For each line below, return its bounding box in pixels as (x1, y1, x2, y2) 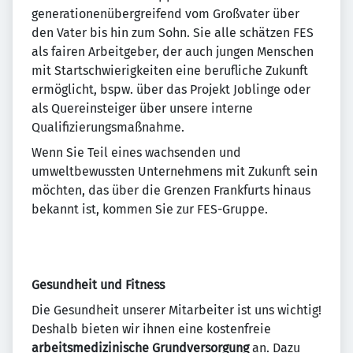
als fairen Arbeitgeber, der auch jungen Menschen (32, 44, 314, 59)
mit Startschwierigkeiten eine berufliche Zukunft (32, 63, 308, 78)
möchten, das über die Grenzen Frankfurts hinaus (32, 183, 310, 198)
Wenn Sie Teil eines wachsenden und (32, 145, 241, 160)
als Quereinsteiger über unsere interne (32, 101, 253, 116)
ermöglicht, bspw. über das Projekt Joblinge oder (32, 82, 310, 97)
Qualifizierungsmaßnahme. (32, 120, 184, 135)
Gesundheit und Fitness (32, 277, 165, 292)
